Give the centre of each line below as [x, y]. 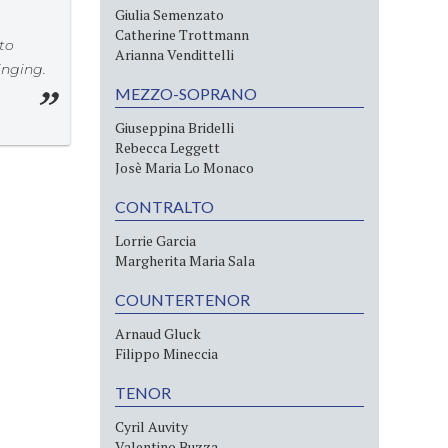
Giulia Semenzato [170, 14]
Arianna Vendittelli [175, 54]
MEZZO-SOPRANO [186, 93]
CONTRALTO [165, 206]
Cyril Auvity [152, 426]
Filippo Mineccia [167, 353]
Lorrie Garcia [156, 240]
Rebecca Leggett [168, 147]
